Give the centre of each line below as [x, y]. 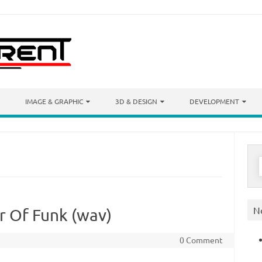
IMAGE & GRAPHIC [54, 101]
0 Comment [201, 240]
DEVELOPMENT [214, 101]
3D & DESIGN [136, 101]
